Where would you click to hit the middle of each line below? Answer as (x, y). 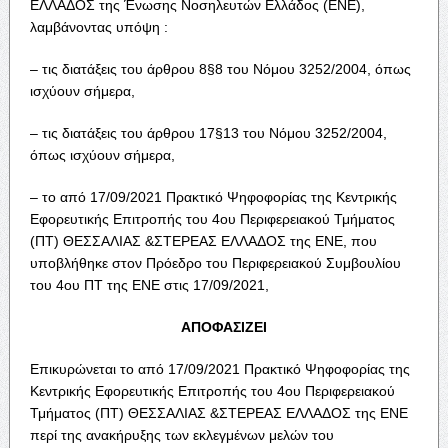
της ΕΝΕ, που (333, 240)
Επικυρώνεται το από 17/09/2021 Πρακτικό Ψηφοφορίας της (219, 368)
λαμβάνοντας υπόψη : (98, 26)
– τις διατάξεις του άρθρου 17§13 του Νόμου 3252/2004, (208, 132)
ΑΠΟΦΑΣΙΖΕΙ (223, 326)
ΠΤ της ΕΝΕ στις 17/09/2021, (176, 284)
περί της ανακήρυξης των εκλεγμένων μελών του (181, 434)
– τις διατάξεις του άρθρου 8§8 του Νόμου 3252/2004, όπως (220, 68)
